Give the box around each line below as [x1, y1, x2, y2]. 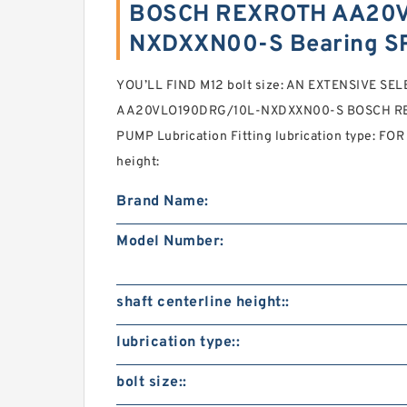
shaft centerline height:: [116, 293, 290, 312]
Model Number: [116, 233, 224, 251]
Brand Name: [116, 193, 209, 211]
